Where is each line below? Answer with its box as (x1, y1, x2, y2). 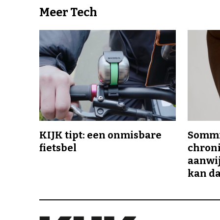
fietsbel (39, 142, 77, 154)
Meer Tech (39, 5, 97, 19)
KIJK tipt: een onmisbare (39, 129, 162, 141)
